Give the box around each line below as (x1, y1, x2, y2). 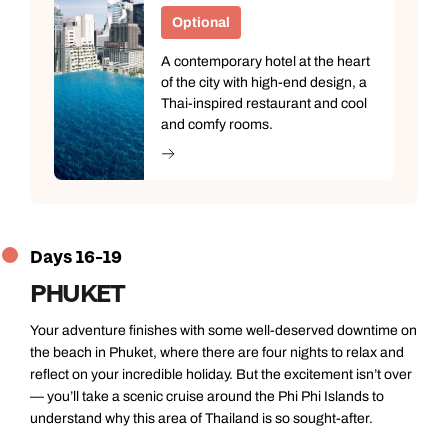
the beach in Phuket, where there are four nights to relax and (30, 345, 404, 361)
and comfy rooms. (161, 116, 273, 132)
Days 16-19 (30, 246, 122, 270)
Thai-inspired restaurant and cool (161, 95, 367, 111)
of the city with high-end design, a (161, 74, 367, 90)
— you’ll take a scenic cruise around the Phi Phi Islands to (30, 389, 384, 405)
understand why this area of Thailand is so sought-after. (30, 411, 373, 427)
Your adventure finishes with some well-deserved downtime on (30, 323, 417, 339)
